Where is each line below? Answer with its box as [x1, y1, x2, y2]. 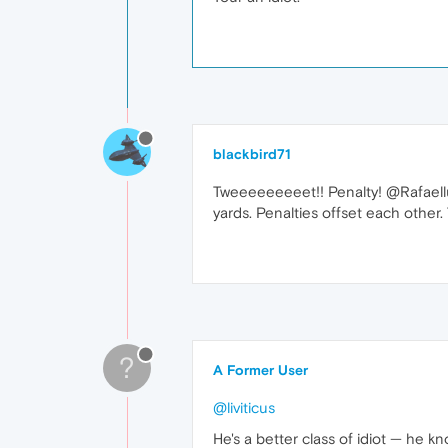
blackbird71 [213, 146, 291, 162]
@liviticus [213, 399, 275, 416]
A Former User [213, 362, 308, 378]
